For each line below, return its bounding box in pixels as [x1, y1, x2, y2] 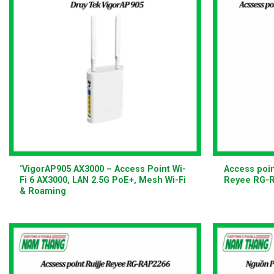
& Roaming [20, 186, 67, 197]
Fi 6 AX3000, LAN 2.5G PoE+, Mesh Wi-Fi [20, 175, 187, 186]
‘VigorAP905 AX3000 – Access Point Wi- [20, 164, 187, 175]
